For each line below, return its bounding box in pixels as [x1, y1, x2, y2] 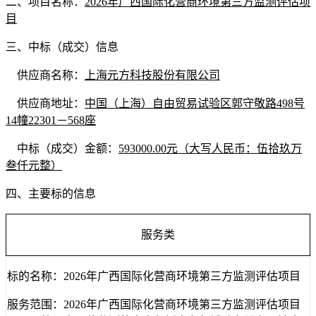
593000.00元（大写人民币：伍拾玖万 [119, 142, 302, 155]
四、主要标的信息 [6, 188, 96, 200]
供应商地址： [17, 97, 85, 110]
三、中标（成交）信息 [6, 41, 119, 54]
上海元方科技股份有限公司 [85, 69, 220, 82]
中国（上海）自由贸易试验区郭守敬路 [85, 97, 276, 110]
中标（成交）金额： [17, 142, 119, 155]
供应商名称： [17, 69, 85, 82]
